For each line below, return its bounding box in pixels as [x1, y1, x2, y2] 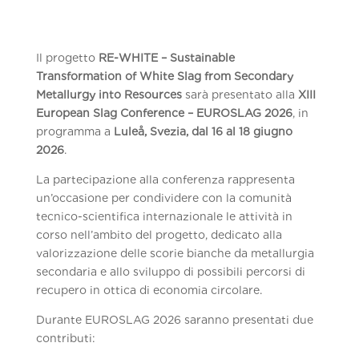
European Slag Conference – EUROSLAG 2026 [35, 107, 292, 119]
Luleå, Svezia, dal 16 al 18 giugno [113, 125, 292, 138]
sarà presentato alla [181, 88, 298, 101]
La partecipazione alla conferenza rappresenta [35, 173, 295, 186]
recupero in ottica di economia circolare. [35, 284, 262, 296]
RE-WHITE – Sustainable [98, 51, 235, 64]
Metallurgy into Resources [35, 88, 182, 101]
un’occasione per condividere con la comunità [35, 192, 292, 204]
